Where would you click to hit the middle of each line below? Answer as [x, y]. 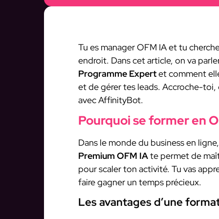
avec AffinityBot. [111, 100]
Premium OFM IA [113, 156]
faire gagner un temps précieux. [140, 182]
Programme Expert [117, 74]
